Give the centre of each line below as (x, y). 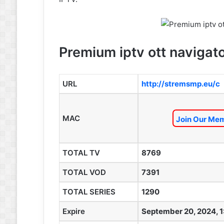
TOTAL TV (81, 152)
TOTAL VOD (84, 172)
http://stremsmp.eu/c (180, 83)
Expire (73, 211)
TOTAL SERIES (89, 191)
